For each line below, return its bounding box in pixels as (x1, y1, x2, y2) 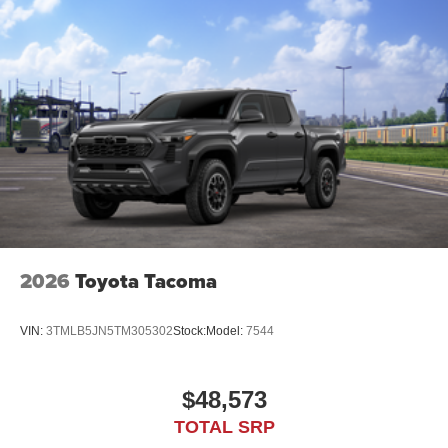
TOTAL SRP (173, 417, 275, 438)
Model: (206, 323, 246, 338)
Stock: (173, 323, 206, 338)
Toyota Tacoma (75, 266, 217, 297)
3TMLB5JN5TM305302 (46, 323, 173, 338)
